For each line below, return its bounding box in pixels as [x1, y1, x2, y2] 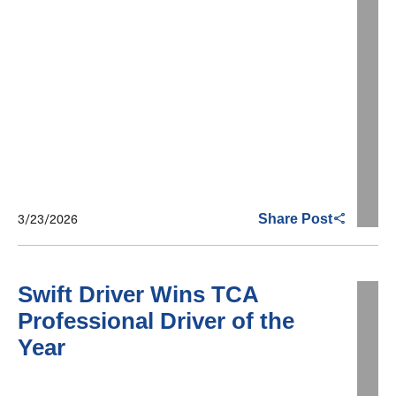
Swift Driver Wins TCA [18, 281, 259, 308]
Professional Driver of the [18, 308, 294, 335]
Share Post [258, 210, 332, 226]
